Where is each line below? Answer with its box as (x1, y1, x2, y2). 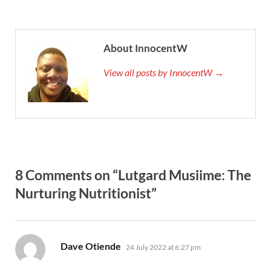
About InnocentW (103, 42, 188, 55)
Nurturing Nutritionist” (15, 184, 157, 202)
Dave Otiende (60, 240, 121, 252)
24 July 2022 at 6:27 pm (126, 243, 201, 252)
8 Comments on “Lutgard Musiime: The (15, 166, 251, 184)
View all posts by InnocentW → (103, 67, 224, 79)
